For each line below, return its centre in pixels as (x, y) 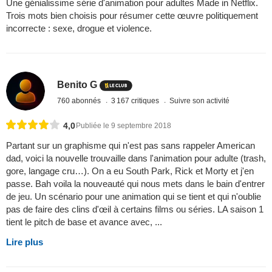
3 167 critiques (136, 101)
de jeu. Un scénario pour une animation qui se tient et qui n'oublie (134, 197)
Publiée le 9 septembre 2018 (124, 126)
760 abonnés (80, 101)
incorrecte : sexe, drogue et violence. (79, 28)
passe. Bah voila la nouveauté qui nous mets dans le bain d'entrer (135, 184)
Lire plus (25, 242)
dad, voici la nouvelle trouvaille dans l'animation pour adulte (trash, (136, 158)
